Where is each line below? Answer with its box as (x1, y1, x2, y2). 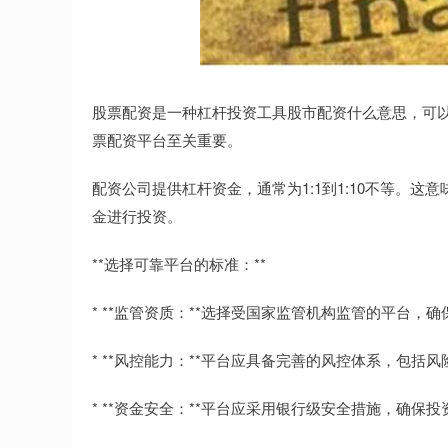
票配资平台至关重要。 (92, 129, 242, 150)
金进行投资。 (92, 205, 182, 226)
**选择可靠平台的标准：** (92, 253, 266, 274)
